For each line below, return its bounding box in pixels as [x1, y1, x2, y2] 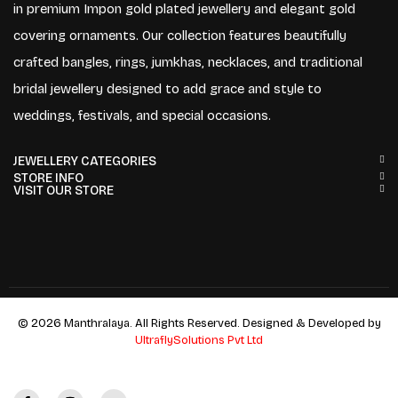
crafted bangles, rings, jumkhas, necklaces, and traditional [13, 53, 362, 70]
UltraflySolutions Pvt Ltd [135, 332, 263, 347]
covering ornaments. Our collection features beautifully [13, 27, 346, 44]
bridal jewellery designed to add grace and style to [13, 80, 322, 97]
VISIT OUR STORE [13, 182, 114, 198]
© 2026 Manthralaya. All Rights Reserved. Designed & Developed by [17, 315, 381, 330]
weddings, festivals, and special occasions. [13, 107, 271, 123]
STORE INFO [13, 170, 84, 186]
